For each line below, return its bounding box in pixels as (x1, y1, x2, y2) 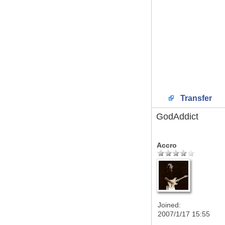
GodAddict (156, 111, 198, 122)
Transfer (178, 94, 212, 102)
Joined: (158, 201, 181, 209)
